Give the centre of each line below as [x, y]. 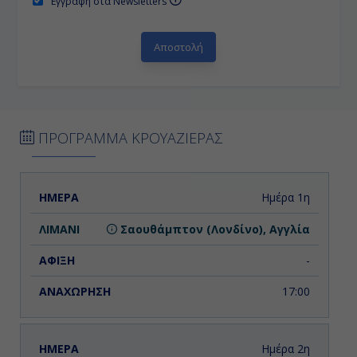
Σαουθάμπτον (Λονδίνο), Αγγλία [213, 229]
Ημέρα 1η [285, 198]
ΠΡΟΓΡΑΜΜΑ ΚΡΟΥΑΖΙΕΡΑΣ [128, 138]
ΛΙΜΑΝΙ [126, 197]
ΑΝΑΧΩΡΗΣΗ [268, 197]
